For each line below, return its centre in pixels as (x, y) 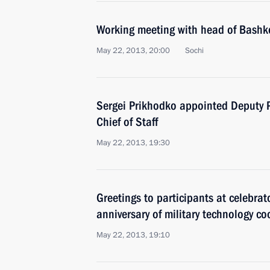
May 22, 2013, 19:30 (133, 143)
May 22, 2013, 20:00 (133, 51)
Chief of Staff (127, 122)
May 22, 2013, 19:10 (133, 235)
